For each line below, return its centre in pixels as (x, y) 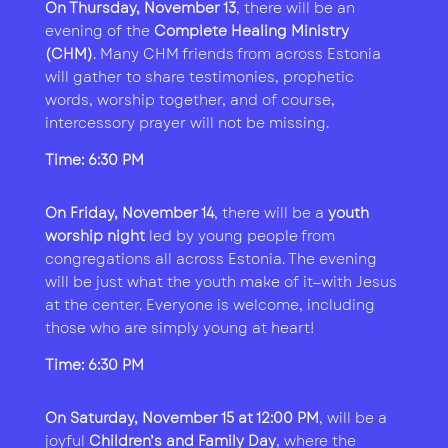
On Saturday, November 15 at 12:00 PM (181, 418)
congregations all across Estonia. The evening (210, 259)
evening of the (99, 31)
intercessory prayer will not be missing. (186, 123)
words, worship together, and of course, (189, 100)
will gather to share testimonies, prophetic (199, 77)
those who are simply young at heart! (179, 328)
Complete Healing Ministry (251, 31)
